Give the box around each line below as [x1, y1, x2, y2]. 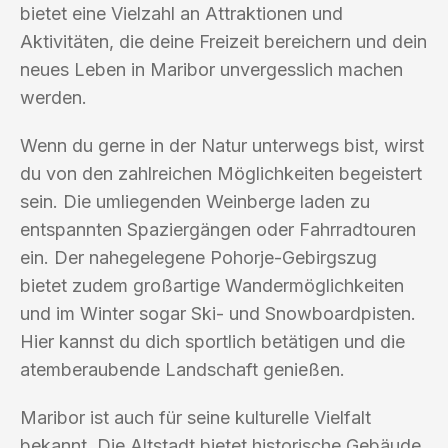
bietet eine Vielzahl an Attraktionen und [20, 2, 343, 24]
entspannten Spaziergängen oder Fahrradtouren [20, 218, 416, 240]
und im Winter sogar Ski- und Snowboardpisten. [20, 302, 416, 324]
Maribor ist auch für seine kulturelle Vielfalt [20, 406, 371, 428]
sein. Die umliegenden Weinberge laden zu [20, 190, 370, 212]
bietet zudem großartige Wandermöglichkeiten [20, 274, 404, 296]
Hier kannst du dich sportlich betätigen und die [20, 330, 405, 352]
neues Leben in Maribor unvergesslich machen [20, 58, 403, 80]
